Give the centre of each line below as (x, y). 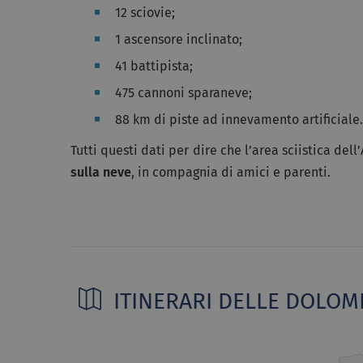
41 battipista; (154, 66)
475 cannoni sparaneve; (184, 92)
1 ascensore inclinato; (179, 39)
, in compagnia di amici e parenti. (231, 172)
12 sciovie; (145, 12)
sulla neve (101, 172)
